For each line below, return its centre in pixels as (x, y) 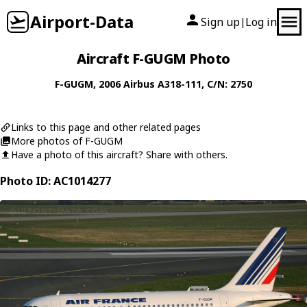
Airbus (139, 84)
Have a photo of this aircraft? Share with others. (119, 155)
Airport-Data (82, 22)
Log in (261, 22)
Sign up (220, 22)
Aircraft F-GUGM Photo (153, 59)
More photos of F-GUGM (67, 141)
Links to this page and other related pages (106, 127)
